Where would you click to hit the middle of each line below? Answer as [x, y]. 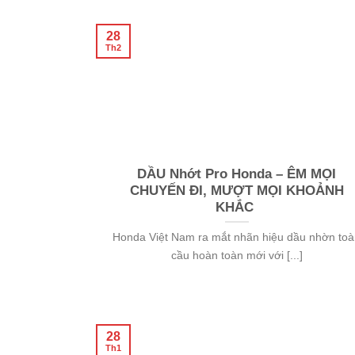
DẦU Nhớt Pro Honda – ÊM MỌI [237, 174]
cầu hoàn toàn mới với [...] [237, 256]
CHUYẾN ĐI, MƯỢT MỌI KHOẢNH [237, 191]
